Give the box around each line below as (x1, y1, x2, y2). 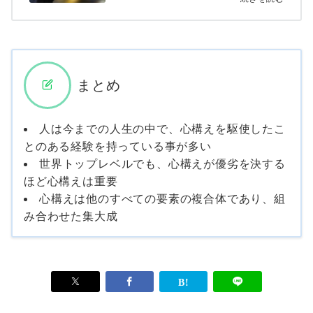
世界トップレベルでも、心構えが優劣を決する (39, 156, 286, 170)
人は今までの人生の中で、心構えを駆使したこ (39, 121, 286, 136)
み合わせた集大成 (24, 208, 118, 223)
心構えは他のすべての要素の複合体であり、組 (39, 191, 286, 205)
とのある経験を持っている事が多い (24, 138, 212, 153)
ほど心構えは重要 (24, 173, 118, 188)
